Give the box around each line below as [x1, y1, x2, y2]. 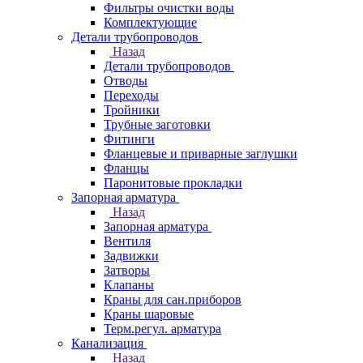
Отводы [104, 74, 147, 88]
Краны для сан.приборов [104, 293, 241, 306]
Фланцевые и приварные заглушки [104, 147, 297, 160]
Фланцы [104, 161, 149, 175]
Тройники [104, 103, 160, 117]
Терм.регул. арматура [104, 322, 221, 335]
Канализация [71, 336, 143, 350]
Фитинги [104, 132, 155, 146]
